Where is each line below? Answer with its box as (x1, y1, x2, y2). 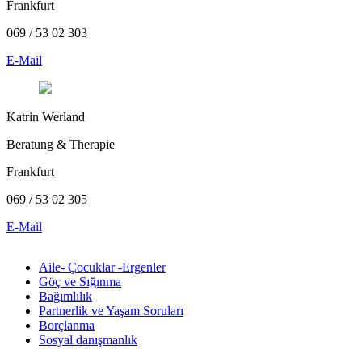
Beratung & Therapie (6, 137, 115, 151)
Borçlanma (39, 318, 95, 332)
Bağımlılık (39, 288, 92, 303)
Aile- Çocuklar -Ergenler (39, 259, 166, 274)
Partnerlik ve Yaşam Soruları (39, 303, 183, 318)
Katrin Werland (6, 109, 85, 124)
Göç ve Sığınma (39, 274, 121, 288)
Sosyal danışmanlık (39, 332, 137, 347)
